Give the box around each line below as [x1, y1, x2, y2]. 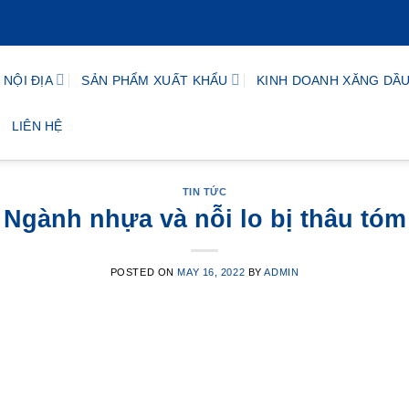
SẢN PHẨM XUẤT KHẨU [81, 72, 228, 88]
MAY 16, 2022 [177, 266, 246, 278]
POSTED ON [110, 266, 178, 278]
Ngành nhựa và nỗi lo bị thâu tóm [3, 204, 406, 233]
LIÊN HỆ [11, 118, 63, 133]
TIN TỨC [182, 186, 227, 197]
